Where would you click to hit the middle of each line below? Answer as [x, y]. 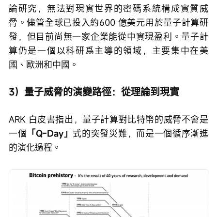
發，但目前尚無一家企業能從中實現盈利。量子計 [108, 37]
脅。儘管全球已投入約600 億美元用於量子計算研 [108, 23]
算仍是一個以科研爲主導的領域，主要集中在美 [108, 51]
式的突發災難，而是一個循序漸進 [141, 133]
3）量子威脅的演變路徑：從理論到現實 [94, 92]
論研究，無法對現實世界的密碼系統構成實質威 [108, 8]
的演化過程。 [35, 147]
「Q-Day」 [50, 133]
